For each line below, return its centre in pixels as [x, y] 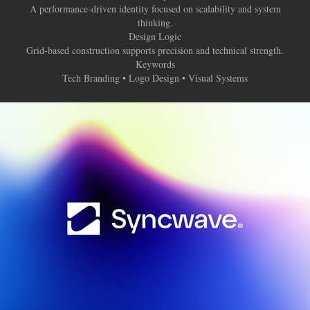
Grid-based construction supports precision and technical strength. [155, 51]
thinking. [155, 23]
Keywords [155, 64]
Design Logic [155, 37]
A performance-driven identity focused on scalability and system [155, 9]
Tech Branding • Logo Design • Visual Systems [155, 78]
